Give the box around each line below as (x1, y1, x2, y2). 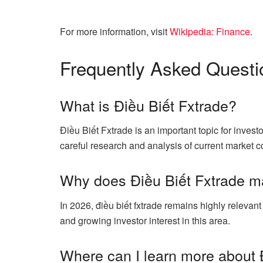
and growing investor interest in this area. (60, 213, 230, 227)
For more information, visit (60, 24, 170, 38)
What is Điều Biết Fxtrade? (60, 94, 237, 116)
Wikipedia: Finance (170, 24, 250, 38)
